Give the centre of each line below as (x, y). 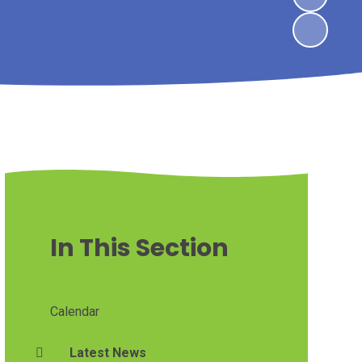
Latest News (107, 352)
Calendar (74, 311)
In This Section (139, 248)
